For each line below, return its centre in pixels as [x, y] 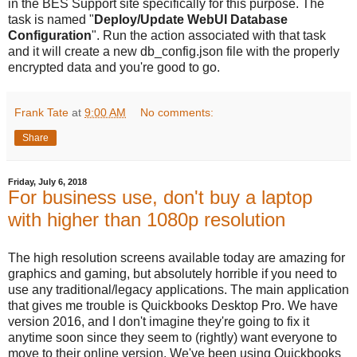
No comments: [177, 113]
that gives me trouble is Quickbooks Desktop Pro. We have [173, 306]
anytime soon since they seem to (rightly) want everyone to [173, 337]
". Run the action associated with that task [209, 36]
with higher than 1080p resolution [147, 220]
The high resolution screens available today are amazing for [177, 258]
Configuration [50, 36]
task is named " [51, 20]
